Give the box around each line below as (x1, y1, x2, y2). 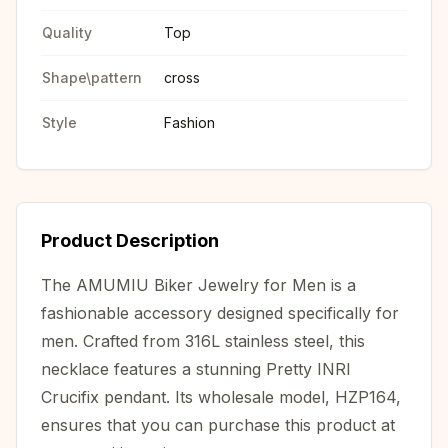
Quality (42, 24, 92, 41)
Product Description (41, 230, 219, 251)
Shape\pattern (42, 69, 142, 86)
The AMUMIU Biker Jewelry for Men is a (41, 275, 356, 295)
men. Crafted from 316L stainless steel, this (41, 331, 365, 351)
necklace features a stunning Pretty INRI (41, 359, 351, 379)
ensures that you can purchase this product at (41, 415, 395, 435)
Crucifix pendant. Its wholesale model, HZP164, (41, 387, 401, 407)
